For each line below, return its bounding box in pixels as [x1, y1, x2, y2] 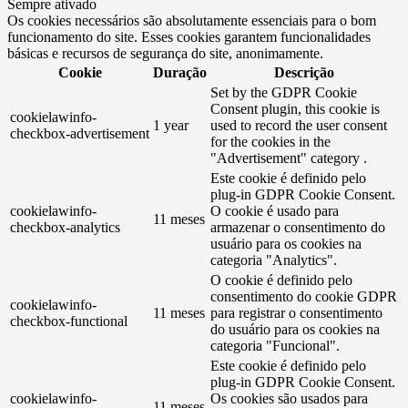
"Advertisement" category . [210, 150, 367, 167]
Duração [153, 65, 207, 81]
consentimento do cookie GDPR [210, 289, 397, 305]
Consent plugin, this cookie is [210, 101, 380, 117]
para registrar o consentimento [210, 305, 382, 321]
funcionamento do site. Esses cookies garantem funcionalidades [7, 29, 371, 46]
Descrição [274, 65, 334, 81]
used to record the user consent [210, 117, 387, 134]
